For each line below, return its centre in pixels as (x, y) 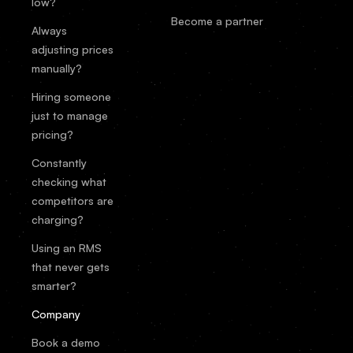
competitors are (72, 200)
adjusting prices (72, 49)
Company (56, 314)
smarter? (54, 285)
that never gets (71, 266)
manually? (57, 68)
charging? (58, 219)
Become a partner (217, 20)
